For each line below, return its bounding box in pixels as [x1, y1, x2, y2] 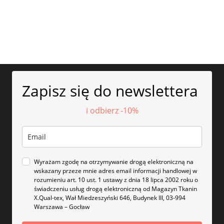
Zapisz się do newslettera [22, 80, 198, 101]
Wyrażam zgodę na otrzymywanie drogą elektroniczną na [34, 157, 193, 166]
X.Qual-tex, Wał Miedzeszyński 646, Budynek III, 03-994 [34, 193, 185, 202]
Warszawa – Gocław [34, 202, 89, 211]
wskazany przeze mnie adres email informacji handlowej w [34, 166, 197, 175]
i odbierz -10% [85, 105, 138, 116]
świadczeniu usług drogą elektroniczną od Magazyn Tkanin [34, 184, 197, 193]
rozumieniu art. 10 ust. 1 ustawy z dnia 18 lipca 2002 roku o [34, 175, 198, 184]
